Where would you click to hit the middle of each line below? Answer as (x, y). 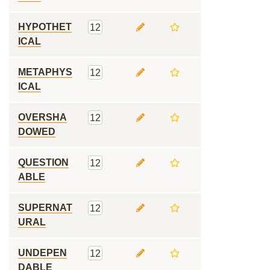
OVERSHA (42, 117)
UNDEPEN (42, 253)
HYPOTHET (45, 27)
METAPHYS (45, 72)
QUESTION (43, 162)
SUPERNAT (45, 208)
